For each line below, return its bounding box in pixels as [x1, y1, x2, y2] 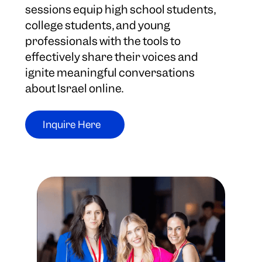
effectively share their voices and [25, 50, 199, 65]
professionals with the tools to [25, 34, 181, 49]
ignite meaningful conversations [25, 65, 195, 81]
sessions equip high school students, [25, 2, 216, 18]
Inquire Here [43, 118, 101, 132]
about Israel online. [25, 81, 124, 96]
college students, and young [25, 18, 171, 33]
